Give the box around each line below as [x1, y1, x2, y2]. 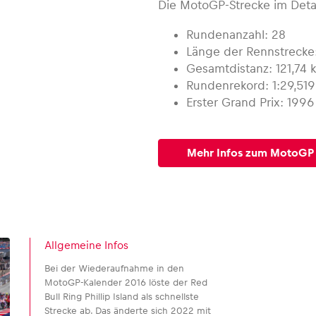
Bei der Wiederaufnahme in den [44, 263, 184, 274]
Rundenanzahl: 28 [186, 28, 286, 42]
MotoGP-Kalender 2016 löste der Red [44, 277, 207, 288]
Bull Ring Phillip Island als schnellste [44, 291, 199, 302]
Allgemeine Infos [44, 239, 128, 251]
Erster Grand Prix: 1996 [186, 95, 315, 109]
